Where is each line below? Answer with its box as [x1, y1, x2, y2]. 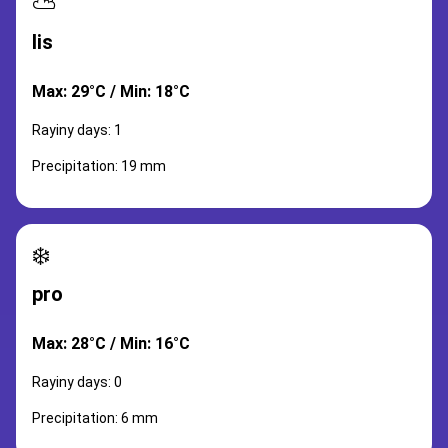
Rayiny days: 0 [32, 374, 122, 390]
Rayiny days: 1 [32, 122, 122, 138]
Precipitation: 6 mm [32, 410, 158, 426]
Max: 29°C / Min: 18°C [32, 82, 190, 101]
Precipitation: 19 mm [32, 158, 166, 174]
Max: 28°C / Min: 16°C [32, 334, 190, 353]
